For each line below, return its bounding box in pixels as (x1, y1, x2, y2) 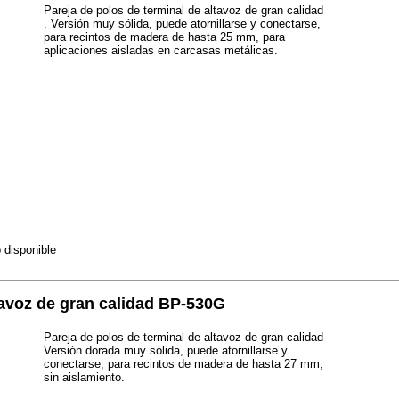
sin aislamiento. (44, 370, 125, 385)
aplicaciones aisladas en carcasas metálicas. (44, 44, 278, 57)
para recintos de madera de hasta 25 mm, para (44, 30, 285, 44)
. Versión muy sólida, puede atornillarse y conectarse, (44, 17, 321, 30)
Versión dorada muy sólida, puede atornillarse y (44, 344, 288, 358)
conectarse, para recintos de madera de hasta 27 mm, (44, 357, 323, 371)
